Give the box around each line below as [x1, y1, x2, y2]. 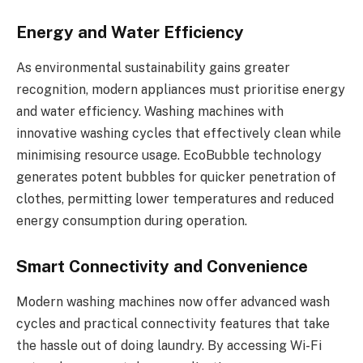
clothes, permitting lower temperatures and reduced [16, 191, 334, 207]
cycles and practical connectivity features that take [16, 316, 330, 332]
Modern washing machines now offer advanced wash [16, 294, 330, 310]
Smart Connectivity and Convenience [16, 257, 308, 277]
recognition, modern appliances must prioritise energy [16, 82, 345, 98]
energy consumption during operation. [16, 213, 247, 229]
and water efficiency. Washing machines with [16, 104, 284, 120]
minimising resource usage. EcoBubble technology [16, 147, 322, 164]
